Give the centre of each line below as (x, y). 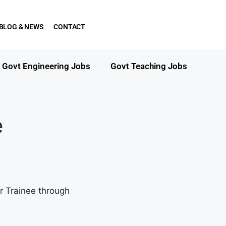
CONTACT (70, 27)
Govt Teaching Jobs (149, 66)
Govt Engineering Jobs (46, 66)
